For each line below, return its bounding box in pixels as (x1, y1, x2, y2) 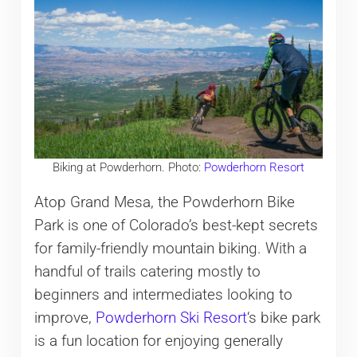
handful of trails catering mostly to (33, 263, 261, 281)
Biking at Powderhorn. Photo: (52, 159, 204, 175)
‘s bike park (246, 309, 320, 328)
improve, (33, 309, 96, 328)
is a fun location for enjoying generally (33, 332, 283, 351)
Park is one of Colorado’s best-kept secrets (33, 217, 318, 235)
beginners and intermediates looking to (33, 286, 292, 304)
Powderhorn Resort (203, 159, 304, 175)
